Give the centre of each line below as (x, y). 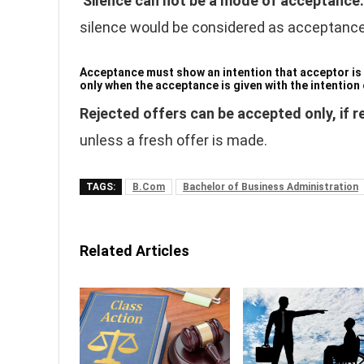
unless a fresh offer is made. (173, 140)
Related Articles (134, 251)
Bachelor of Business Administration (271, 187)
